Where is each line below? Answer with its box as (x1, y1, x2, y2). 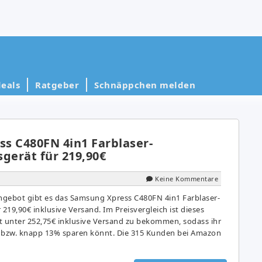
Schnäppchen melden (94, 78, 195, 91)
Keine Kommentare (155, 174, 218, 183)
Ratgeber (35, 78, 79, 91)
